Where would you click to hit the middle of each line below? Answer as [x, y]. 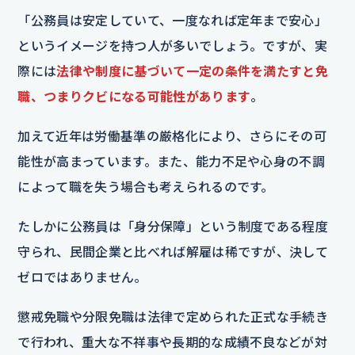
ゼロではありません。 [82, 277]
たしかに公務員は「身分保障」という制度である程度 [173, 226]
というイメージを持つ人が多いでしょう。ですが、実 [173, 45]
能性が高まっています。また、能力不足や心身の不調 [172, 161]
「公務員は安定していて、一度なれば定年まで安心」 [173, 20]
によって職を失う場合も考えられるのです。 [146, 186]
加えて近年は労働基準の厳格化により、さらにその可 [172, 136]
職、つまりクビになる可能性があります [134, 96]
